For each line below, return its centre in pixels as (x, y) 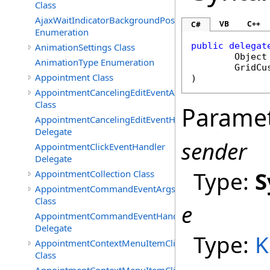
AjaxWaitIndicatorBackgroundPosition (114, 20)
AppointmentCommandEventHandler (112, 216)
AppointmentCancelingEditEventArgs (111, 92)
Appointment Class (74, 77)
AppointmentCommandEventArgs (105, 189)
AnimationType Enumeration (95, 62)
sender (214, 151)
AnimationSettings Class (85, 47)
